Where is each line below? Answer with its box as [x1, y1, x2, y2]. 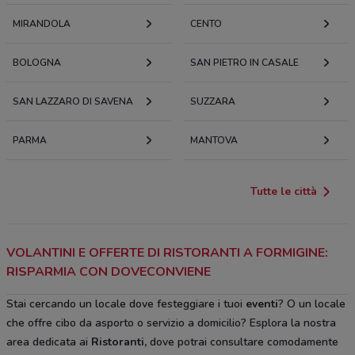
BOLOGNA [13, 55, 61, 69]
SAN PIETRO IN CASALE [190, 55, 299, 69]
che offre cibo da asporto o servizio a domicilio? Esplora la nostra [6, 315, 336, 330]
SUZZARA [190, 94, 235, 108]
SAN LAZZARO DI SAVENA [13, 94, 133, 108]
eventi [246, 296, 278, 311]
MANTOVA [190, 133, 238, 147]
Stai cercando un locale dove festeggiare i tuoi [6, 296, 246, 311]
